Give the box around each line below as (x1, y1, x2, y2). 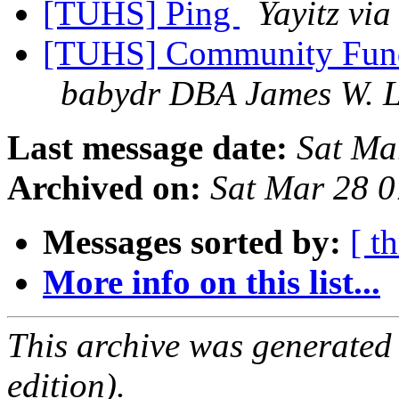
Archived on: (7, 168, 201, 208)
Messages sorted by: (43, 223, 341, 262)
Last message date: (7, 128, 288, 167)
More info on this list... (43, 263, 380, 302)
